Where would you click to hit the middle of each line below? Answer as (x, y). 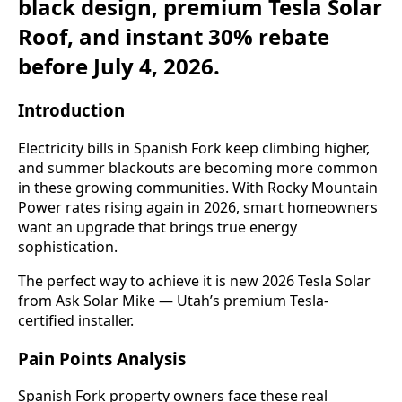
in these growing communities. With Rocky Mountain (198, 188)
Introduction (71, 110)
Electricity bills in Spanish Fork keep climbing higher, (194, 149)
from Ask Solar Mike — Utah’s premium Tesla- (173, 301)
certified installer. (76, 321)
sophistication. (68, 247)
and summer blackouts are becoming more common (198, 168)
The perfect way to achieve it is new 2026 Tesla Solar (194, 281)
